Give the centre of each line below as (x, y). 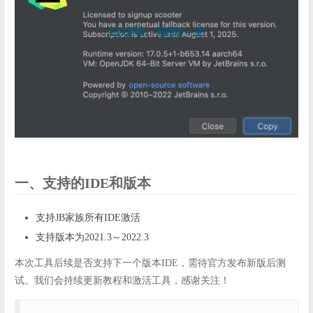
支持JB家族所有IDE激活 (88, 217)
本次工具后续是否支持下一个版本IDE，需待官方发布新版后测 (150, 263)
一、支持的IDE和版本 (83, 183)
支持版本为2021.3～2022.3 (92, 237)
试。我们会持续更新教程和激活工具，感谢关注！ (122, 280)
